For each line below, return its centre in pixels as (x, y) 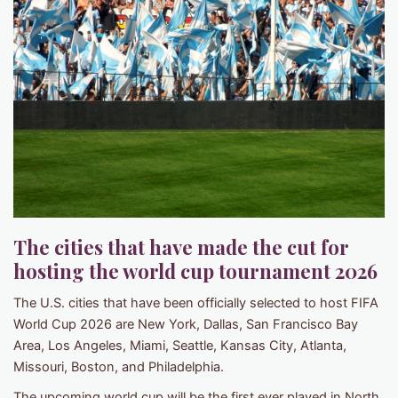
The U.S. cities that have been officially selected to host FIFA (196, 303)
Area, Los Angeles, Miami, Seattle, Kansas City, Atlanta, (180, 346)
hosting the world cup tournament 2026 (195, 271)
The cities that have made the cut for (181, 247)
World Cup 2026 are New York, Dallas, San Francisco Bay (186, 325)
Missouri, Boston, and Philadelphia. (119, 367)
